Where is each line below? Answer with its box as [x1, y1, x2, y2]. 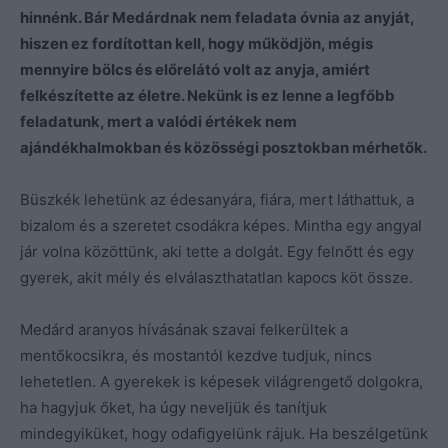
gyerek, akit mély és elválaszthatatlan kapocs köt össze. [20, 267, 413, 287]
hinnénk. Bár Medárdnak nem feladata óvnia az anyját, [20, 7, 414, 27]
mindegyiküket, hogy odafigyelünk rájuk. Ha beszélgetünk [20, 423, 428, 443]
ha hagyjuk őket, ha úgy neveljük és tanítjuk [20, 397, 327, 417]
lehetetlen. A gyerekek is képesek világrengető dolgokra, [20, 371, 423, 391]
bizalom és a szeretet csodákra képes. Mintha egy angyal [20, 215, 422, 235]
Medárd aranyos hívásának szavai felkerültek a [20, 319, 348, 339]
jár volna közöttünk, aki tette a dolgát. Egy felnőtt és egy [20, 241, 414, 261]
